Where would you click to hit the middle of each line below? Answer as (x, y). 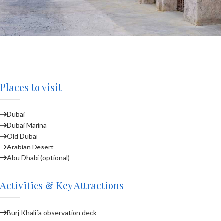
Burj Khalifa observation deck (52, 212)
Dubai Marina (27, 125)
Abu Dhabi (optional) (38, 157)
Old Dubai (22, 136)
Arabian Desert (30, 147)
